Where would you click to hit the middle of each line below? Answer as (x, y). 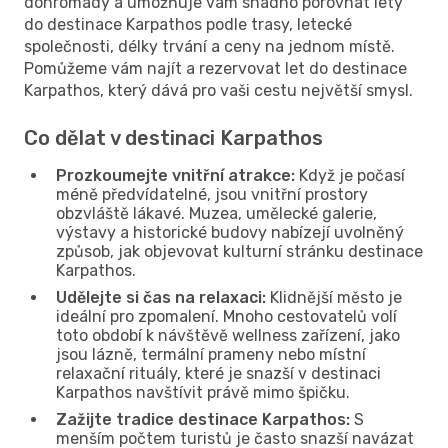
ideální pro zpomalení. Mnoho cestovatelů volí (226, 316)
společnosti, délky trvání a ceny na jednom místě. (209, 46)
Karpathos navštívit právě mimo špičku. (203, 392)
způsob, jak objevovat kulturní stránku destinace (239, 251)
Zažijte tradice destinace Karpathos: (203, 419)
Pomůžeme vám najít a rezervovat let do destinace (215, 68)
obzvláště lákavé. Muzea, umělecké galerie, (216, 213)
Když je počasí (350, 175)
